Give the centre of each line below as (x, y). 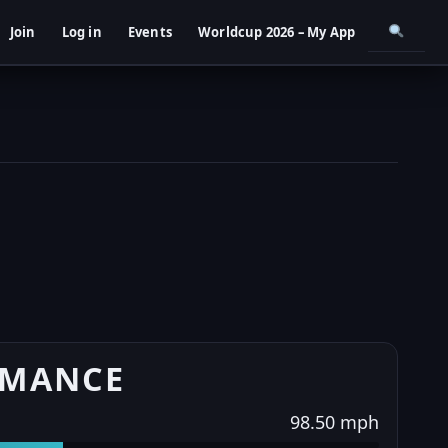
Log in (81, 32)
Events (149, 32)
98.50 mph (334, 421)
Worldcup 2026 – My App (276, 32)
